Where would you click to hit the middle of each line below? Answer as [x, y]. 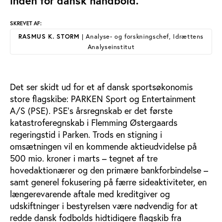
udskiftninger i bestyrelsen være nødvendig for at [104, 206]
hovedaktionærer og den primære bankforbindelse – [109, 170]
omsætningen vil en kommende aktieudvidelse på [103, 146]
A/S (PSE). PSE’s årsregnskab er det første [91, 111]
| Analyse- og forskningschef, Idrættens [142, 36]
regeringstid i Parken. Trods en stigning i [86, 135]
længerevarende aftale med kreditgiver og [90, 194]
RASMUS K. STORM [49, 36]
